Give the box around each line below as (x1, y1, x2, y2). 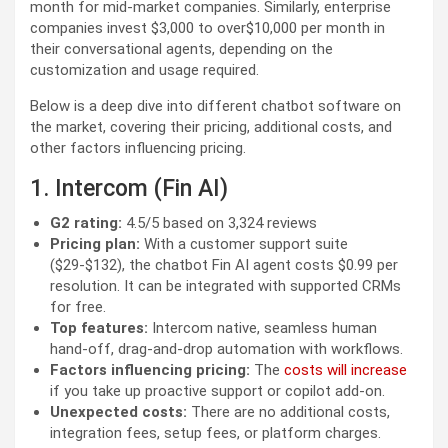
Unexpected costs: (50, 402, 191, 421)
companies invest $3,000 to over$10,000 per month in (30, 18, 385, 37)
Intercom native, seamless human (148, 318, 377, 337)
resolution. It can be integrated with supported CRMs (50, 276, 401, 295)
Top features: (50, 318, 148, 337)
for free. (50, 297, 106, 316)
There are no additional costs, (191, 402, 390, 421)
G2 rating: (50, 213, 126, 232)
